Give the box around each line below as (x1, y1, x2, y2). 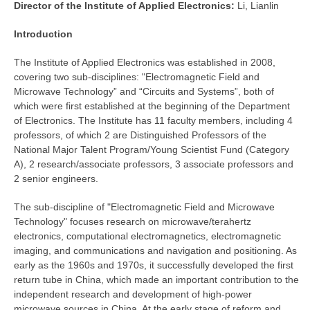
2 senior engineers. (14, 173, 98, 185)
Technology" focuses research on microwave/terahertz (14, 216, 251, 228)
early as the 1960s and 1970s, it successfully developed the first (14, 259, 293, 271)
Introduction (14, 28, 73, 40)
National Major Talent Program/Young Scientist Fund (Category (14, 144, 289, 156)
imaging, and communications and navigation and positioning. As (14, 245, 297, 257)
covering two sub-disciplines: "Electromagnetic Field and (14, 71, 259, 83)
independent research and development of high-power (14, 289, 252, 300)
